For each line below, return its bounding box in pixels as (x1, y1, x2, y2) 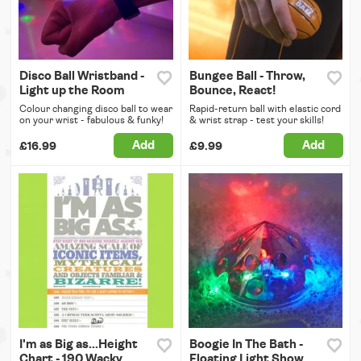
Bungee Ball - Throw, (189, 70, 305, 83)
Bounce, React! (189, 85, 276, 98)
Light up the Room (19, 85, 125, 98)
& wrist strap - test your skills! (189, 115, 324, 126)
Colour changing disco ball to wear (19, 104, 172, 114)
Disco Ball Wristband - (19, 70, 144, 83)
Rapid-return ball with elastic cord (189, 104, 341, 114)
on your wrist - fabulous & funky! (19, 115, 164, 126)
